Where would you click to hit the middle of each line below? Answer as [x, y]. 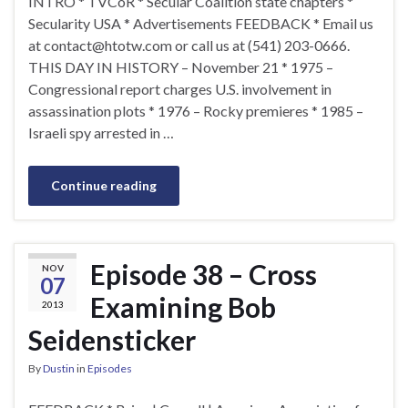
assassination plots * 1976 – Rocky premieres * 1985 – [196, 110]
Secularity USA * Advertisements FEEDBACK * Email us [201, 23]
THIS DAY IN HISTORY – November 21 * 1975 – [181, 66]
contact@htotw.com [108, 45]
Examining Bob [183, 306]
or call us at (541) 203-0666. [261, 45]
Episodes [110, 368]
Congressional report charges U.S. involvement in [180, 88]
